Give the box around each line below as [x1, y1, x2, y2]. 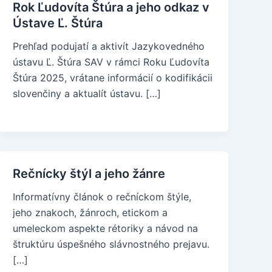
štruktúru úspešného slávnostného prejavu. [13, 238, 210, 250]
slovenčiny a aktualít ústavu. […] [13, 87, 161, 100]
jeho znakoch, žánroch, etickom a [13, 206, 168, 219]
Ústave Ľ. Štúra [13, 16, 103, 30]
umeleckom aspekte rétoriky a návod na [13, 222, 199, 234]
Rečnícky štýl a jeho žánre [13, 166, 166, 181]
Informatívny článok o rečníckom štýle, [13, 191, 192, 203]
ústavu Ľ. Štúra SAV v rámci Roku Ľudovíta [13, 56, 210, 68]
